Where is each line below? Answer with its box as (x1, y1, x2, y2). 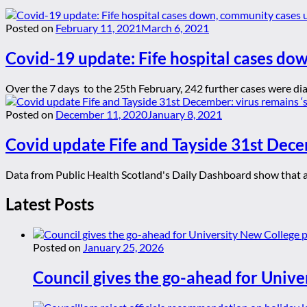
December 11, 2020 (56, 107, 147, 121)
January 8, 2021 (147, 107, 222, 121)
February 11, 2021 (56, 21, 141, 34)
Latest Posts (5, 194, 94, 214)
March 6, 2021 (141, 21, 209, 34)
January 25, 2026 (83, 241, 164, 254)
